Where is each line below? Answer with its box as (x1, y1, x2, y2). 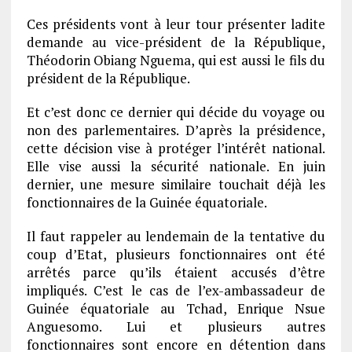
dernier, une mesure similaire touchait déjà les (26, 175, 326, 193)
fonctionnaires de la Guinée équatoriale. (26, 193, 267, 211)
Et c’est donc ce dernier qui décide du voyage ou (26, 103, 326, 121)
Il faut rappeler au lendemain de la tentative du (26, 227, 326, 245)
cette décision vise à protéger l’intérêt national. (26, 139, 326, 157)
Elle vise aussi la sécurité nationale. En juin (26, 157, 326, 175)
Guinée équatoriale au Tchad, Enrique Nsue (26, 299, 326, 317)
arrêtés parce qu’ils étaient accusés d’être (26, 263, 326, 281)
